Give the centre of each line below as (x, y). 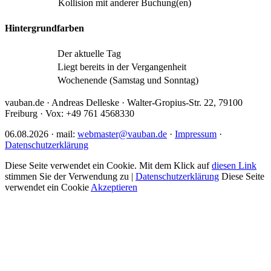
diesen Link (234, 166)
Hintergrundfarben (44, 28)
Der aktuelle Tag (89, 54)
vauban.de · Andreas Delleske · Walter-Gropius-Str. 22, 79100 (124, 103)
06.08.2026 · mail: (41, 134)
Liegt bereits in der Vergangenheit (122, 67)
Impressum (196, 134)
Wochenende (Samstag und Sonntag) (128, 80)
